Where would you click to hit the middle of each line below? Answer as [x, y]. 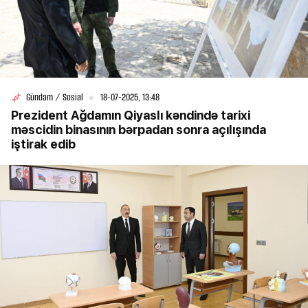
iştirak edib [43, 144]
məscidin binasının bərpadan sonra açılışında [139, 130]
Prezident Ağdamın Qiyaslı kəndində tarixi [131, 115]
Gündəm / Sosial [55, 98]
